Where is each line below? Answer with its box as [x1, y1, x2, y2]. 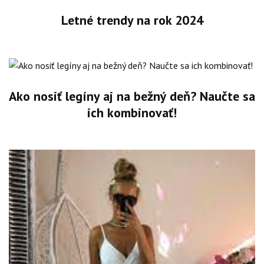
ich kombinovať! [87, 104, 177, 121]
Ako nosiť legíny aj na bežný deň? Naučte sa [9, 87, 255, 104]
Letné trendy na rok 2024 [61, 12, 203, 28]
